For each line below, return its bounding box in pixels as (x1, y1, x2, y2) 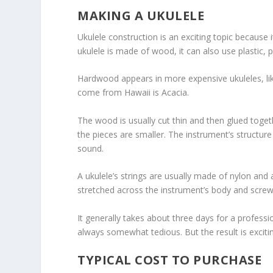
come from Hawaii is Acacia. (77, 87, 190, 99)
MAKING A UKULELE (77, 7, 205, 24)
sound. (77, 142, 104, 154)
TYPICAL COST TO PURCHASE (77, 252, 262, 268)
